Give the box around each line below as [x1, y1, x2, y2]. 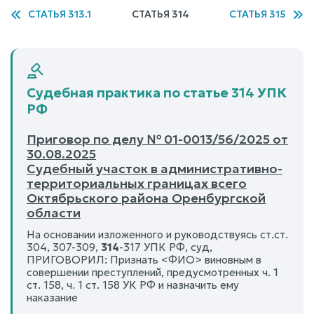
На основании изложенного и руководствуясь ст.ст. [27, 227, 288, 241]
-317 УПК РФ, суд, [119, 240, 212, 254]
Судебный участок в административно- [27, 160, 282, 177]
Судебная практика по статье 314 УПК [27, 83, 287, 101]
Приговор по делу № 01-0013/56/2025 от [27, 130, 288, 147]
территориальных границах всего [27, 175, 247, 191]
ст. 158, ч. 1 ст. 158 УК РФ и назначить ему [27, 278, 239, 292]
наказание [27, 290, 78, 304]
